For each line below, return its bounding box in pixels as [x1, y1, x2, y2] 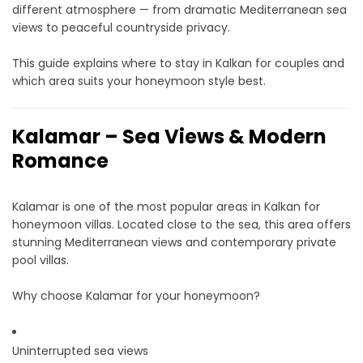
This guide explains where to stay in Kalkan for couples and [12, 55, 344, 72]
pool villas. [12, 252, 69, 269]
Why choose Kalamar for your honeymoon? [12, 288, 260, 305]
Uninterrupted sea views [12, 343, 148, 360]
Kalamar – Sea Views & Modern [12, 123, 327, 151]
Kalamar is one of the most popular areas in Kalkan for [12, 199, 320, 216]
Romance [12, 147, 109, 175]
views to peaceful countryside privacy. [12, 19, 230, 36]
